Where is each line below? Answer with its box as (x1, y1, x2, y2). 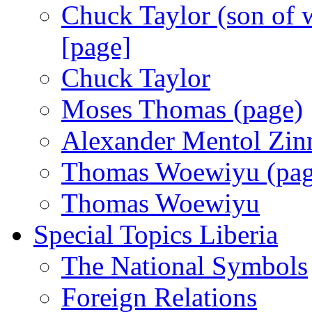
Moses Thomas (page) (61, 94, 303, 124)
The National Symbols (61, 251, 308, 281)
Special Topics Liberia (33, 219, 278, 249)
